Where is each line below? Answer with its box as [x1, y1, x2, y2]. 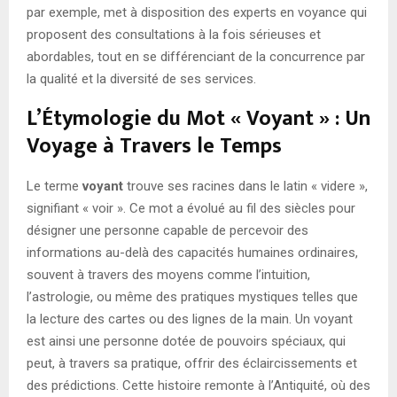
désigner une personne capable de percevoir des [27, 222, 308, 239]
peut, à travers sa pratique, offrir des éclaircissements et [27, 355, 357, 372]
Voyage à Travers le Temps [27, 128, 282, 165]
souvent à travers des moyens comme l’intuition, [27, 267, 310, 284]
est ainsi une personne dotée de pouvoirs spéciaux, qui [27, 333, 346, 350]
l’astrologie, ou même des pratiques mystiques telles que [27, 289, 358, 306]
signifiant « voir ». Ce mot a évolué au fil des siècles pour [27, 200, 355, 217]
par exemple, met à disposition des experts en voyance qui [27, 4, 367, 21]
